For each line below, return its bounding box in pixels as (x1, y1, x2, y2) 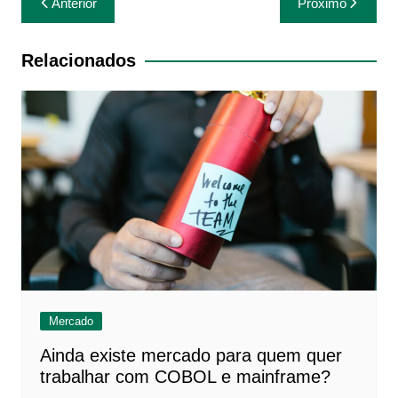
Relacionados (20, 51, 136, 70)
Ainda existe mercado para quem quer (39, 346, 342, 366)
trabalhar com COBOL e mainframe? (39, 367, 330, 387)
